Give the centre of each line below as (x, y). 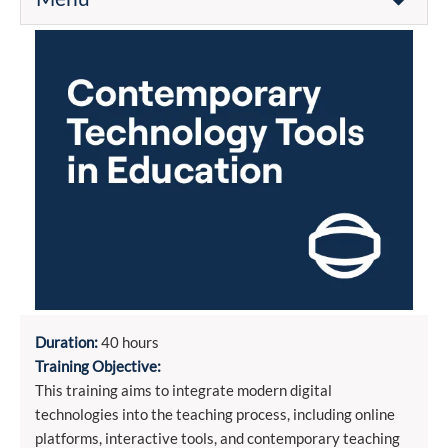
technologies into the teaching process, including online (215, 413)
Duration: (66, 341)
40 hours (128, 341)
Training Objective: (98, 365)
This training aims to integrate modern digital (183, 389)
